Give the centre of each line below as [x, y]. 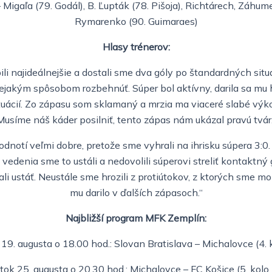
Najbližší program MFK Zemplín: [136, 218]
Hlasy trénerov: [136, 46]
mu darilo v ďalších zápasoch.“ [136, 192]
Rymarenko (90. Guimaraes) [136, 21]
